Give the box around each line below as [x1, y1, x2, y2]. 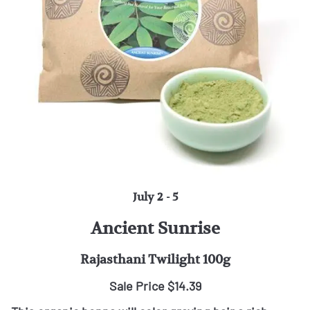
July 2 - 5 [132, 190, 178, 204]
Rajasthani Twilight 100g [80, 251, 230, 268]
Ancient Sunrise [90, 218, 220, 239]
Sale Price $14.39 [109, 278, 201, 293]
